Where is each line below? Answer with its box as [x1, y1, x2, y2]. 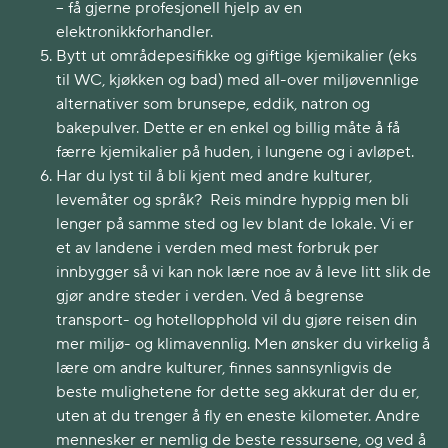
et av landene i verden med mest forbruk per [56, 238, 379, 258]
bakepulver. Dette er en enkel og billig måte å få [56, 118, 400, 138]
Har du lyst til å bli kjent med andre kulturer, [56, 166, 372, 186]
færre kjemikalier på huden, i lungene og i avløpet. [56, 142, 414, 162]
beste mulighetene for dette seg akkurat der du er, [56, 382, 419, 402]
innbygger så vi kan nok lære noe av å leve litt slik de [56, 262, 431, 282]
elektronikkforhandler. [56, 22, 213, 42]
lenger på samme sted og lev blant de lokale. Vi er [56, 214, 414, 234]
